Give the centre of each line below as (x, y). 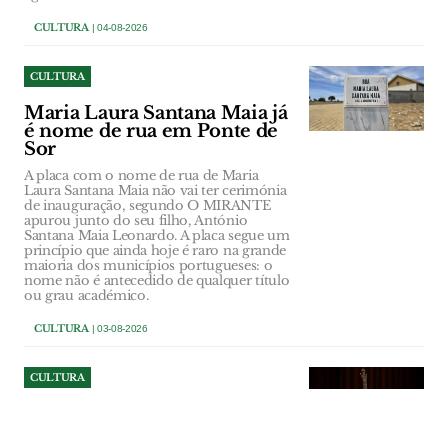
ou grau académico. (86, 296)
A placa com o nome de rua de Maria (141, 176)
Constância (75, 432)
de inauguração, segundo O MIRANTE (147, 206)
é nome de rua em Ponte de (151, 131)
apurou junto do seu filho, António (136, 221)
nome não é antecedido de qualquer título (157, 281)
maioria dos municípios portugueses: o (148, 266)
